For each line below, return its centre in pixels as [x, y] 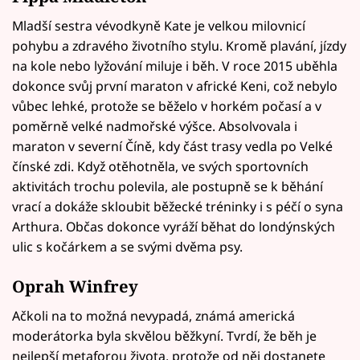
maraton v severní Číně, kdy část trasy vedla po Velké [172, 147]
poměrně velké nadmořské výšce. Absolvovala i [155, 127]
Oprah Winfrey [75, 286]
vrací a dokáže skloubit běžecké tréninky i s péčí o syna [178, 207]
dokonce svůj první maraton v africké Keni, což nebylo [175, 86]
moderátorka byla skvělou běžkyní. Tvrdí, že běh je [164, 336]
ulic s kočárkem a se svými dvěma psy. [127, 247]
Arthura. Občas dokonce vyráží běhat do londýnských [174, 227]
